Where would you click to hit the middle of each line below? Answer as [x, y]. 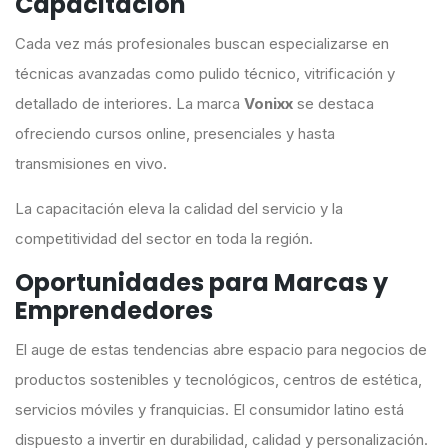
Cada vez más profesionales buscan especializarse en [202, 44]
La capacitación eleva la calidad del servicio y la [179, 209]
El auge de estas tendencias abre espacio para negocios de [221, 350]
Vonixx [268, 104]
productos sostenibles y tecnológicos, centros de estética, [218, 380]
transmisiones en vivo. [91, 164]
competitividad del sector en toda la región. [164, 239]
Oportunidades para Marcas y [201, 283]
